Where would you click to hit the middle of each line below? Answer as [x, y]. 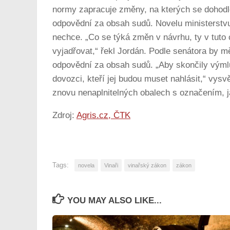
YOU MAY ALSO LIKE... [115, 200]
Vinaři [111, 165]
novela [86, 165]
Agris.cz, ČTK [103, 116]
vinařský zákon [147, 165]
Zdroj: [64, 116]
